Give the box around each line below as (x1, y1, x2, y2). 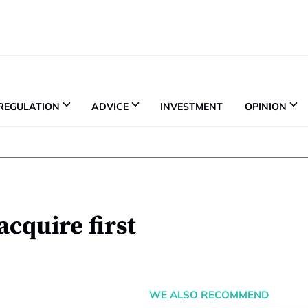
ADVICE (91, 100, 129, 113)
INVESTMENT (160, 100, 223, 113)
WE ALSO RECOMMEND (148, 288, 269, 301)
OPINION (245, 100, 287, 113)
